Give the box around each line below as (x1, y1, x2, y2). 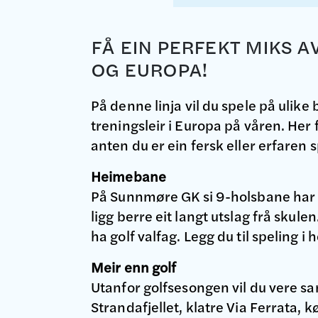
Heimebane (91, 165, 166, 186)
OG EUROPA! (91, 55, 208, 83)
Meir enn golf (91, 256, 177, 277)
